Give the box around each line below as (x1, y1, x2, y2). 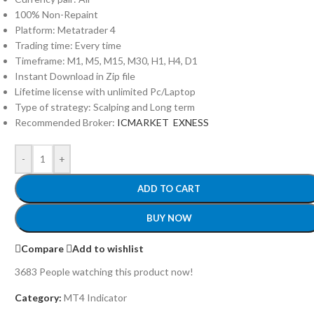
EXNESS (173, 116, 210, 128)
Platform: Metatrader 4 (15, 24, 116, 36)
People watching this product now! (39, 266, 194, 278)
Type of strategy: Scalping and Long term (15, 101, 196, 113)
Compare (21, 242, 64, 254)
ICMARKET (117, 116, 172, 128)
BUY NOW (146, 212, 192, 224)
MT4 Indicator (64, 292, 128, 303)
